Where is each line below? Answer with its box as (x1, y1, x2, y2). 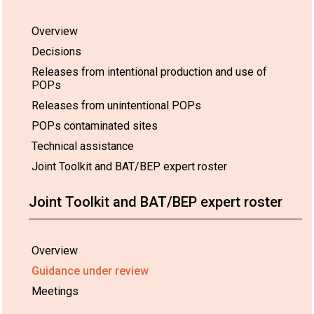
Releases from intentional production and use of (32, 64, 267, 78)
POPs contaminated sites (32, 118, 158, 132)
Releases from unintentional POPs (32, 98, 201, 112)
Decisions (32, 44, 81, 58)
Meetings (32, 284, 78, 298)
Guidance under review (32, 264, 149, 278)
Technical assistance (32, 139, 134, 153)
